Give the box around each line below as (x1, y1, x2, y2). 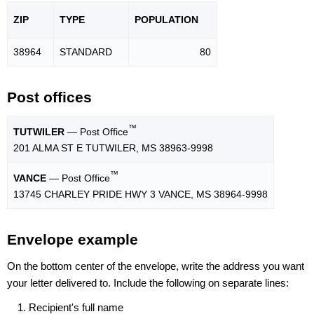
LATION (162, 14, 198, 26)
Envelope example (7, 231, 138, 248)
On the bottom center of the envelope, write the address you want (7, 259, 304, 272)
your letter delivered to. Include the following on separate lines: (7, 276, 289, 289)
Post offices (7, 89, 92, 106)
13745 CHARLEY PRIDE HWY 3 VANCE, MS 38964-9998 (13, 188, 268, 200)
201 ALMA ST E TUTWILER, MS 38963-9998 (13, 142, 213, 153)
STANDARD (60, 46, 112, 58)
